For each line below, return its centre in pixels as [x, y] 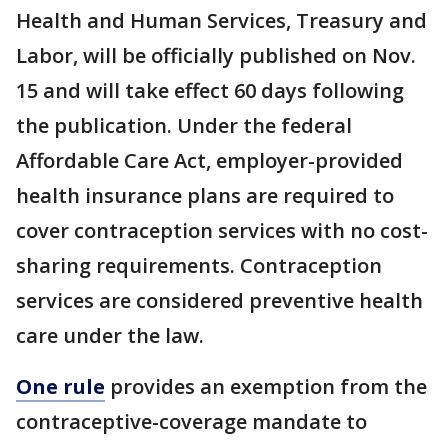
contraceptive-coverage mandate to [191, 422]
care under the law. [110, 336]
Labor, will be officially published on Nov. [216, 56]
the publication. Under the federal [184, 126]
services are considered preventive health [219, 301]
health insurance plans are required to [205, 196]
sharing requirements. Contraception [199, 266]
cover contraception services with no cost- [222, 231]
